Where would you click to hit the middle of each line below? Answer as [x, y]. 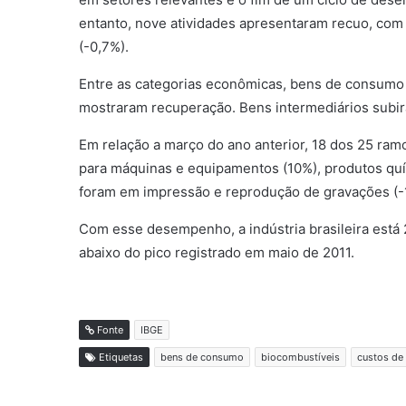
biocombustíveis [300, 357]
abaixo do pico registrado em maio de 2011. [217, 252]
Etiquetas [120, 357]
